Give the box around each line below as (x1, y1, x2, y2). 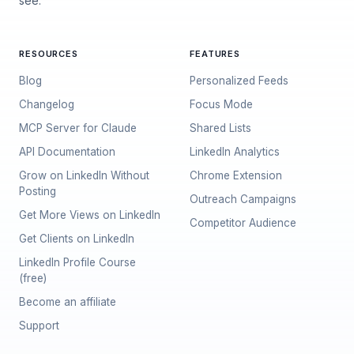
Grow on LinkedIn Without (19, 169, 149, 182)
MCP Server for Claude (19, 122, 137, 134)
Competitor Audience (190, 217, 296, 229)
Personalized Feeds (190, 74, 288, 87)
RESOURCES (19, 48, 78, 59)
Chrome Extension (190, 169, 282, 182)
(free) (19, 272, 47, 284)
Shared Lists (190, 122, 251, 134)
